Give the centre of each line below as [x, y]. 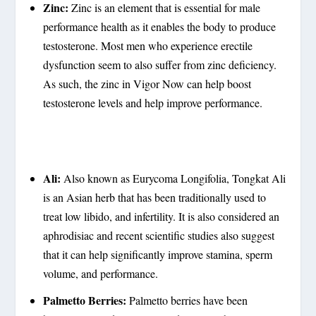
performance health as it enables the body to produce [159, 27]
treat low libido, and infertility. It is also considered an [161, 217]
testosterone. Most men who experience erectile [147, 46]
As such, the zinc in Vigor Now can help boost [147, 84]
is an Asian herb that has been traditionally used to [154, 197]
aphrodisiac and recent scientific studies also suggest [158, 236]
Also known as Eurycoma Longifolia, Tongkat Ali [173, 178]
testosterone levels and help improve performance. [152, 103]
